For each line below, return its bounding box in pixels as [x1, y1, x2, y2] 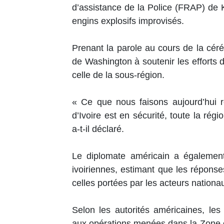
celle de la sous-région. [72, 70, 164, 80]
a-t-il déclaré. [72, 124, 124, 134]
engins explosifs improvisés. [72, 16, 184, 26]
